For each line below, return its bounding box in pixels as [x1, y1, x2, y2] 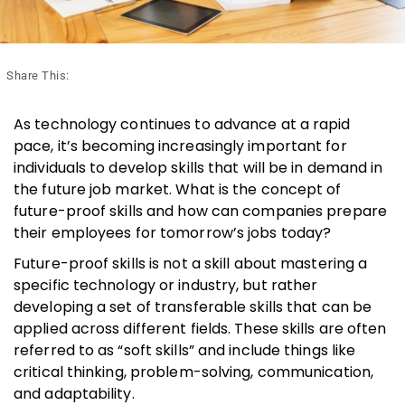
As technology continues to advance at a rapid [14, 113, 351, 135]
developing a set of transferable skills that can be [14, 296, 372, 317]
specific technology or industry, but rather [14, 274, 318, 296]
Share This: [6, 68, 70, 82]
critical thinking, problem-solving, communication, [14, 361, 374, 382]
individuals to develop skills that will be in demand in [14, 156, 383, 178]
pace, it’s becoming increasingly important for [14, 135, 347, 156]
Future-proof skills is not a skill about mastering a [14, 252, 368, 274]
